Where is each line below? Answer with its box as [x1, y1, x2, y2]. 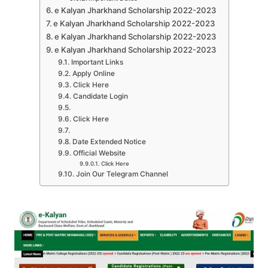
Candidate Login [72, 92, 128, 101]
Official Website [72, 149, 126, 158]
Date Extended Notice [72, 138, 146, 147]
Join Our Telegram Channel [75, 170, 168, 179]
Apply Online [72, 69, 117, 78]
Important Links [71, 58, 123, 67]
